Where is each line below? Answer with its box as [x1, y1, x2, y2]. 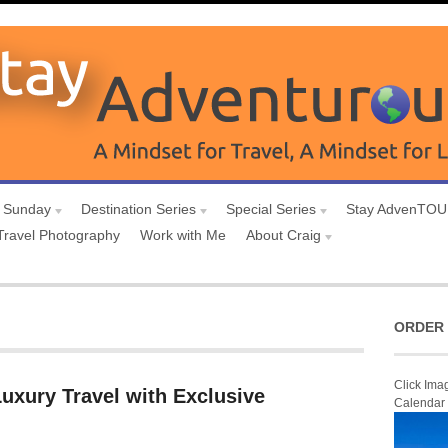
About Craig [246, 227, 321, 243]
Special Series [226, 201, 316, 217]
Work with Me [140, 227, 226, 243]
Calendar [394, 396, 445, 410]
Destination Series [81, 201, 196, 217]
